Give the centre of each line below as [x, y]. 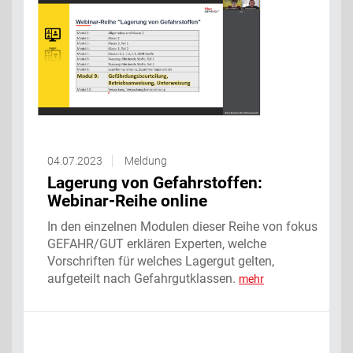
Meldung [146, 161]
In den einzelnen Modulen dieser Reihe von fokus [182, 227]
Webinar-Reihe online [127, 201]
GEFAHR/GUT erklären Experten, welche [157, 244]
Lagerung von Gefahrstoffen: [155, 183]
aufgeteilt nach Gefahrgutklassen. [143, 279]
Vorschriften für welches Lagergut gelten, [161, 261]
